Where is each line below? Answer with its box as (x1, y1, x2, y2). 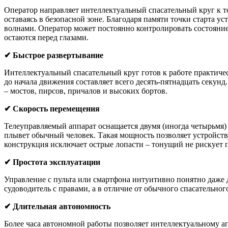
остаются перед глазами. (4, 33, 89, 42)
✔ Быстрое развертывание (4, 51, 103, 60)
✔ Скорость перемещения (4, 104, 100, 113)
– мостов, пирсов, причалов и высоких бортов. (4, 87, 167, 96)
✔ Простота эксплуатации (4, 158, 100, 167)
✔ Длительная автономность (4, 202, 110, 211)
